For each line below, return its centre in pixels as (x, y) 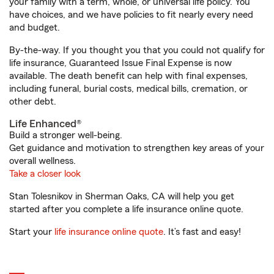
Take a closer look (45, 174)
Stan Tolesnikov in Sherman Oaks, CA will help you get (122, 196)
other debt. (33, 102)
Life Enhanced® (45, 124)
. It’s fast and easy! (202, 232)
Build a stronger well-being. (66, 135)
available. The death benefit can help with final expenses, (128, 76)
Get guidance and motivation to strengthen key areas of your (137, 148)
